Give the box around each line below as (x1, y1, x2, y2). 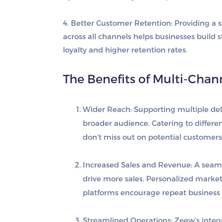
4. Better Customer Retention (63, 18, 171, 28)
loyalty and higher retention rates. (63, 45, 187, 55)
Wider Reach (83, 105, 130, 114)
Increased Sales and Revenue (83, 160, 191, 169)
